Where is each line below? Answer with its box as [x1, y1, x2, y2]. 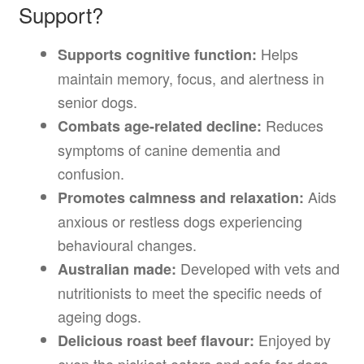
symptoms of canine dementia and [57, 139, 280, 161]
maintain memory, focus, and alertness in [57, 67, 324, 89]
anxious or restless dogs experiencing [57, 210, 302, 232]
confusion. [57, 162, 124, 184]
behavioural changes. [57, 234, 197, 256]
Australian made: [57, 258, 176, 280]
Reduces [261, 115, 323, 136]
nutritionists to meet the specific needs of [57, 282, 322, 304]
